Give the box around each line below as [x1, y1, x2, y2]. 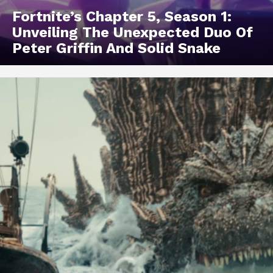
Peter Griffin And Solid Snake [12, 40, 221, 57]
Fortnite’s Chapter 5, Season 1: [12, 8, 232, 26]
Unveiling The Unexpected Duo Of [12, 24, 253, 41]
